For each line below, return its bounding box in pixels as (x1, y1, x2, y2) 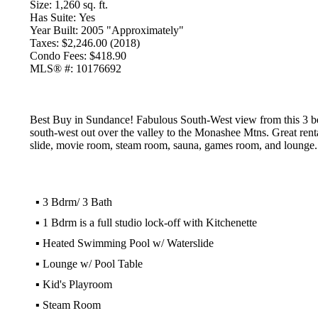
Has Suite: (29, 11, 76, 23)
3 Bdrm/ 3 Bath (42, 196, 112, 208)
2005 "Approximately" (80, 24, 184, 36)
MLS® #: (29, 62, 73, 75)
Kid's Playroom (42, 278, 112, 290)
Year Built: (29, 24, 78, 36)
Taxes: (29, 37, 59, 49)
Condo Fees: (29, 50, 87, 62)
